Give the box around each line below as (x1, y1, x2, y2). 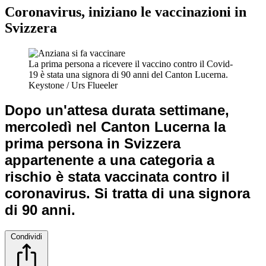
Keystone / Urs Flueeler (28, 80, 118, 90)
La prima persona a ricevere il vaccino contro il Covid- (28, 58, 233, 69)
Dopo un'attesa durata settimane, (5, 102, 229, 119)
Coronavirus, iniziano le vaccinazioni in (5, 4, 246, 20)
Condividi (11, 232, 42, 242)
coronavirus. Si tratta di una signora (5, 185, 250, 202)
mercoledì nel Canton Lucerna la (5, 119, 226, 135)
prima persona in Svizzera (5, 135, 180, 152)
